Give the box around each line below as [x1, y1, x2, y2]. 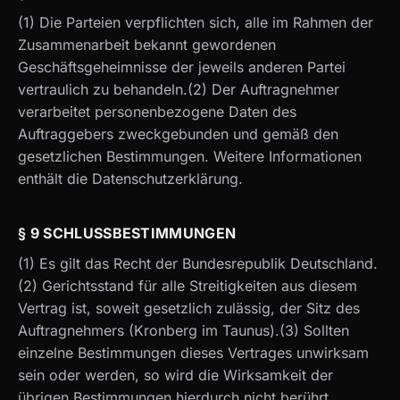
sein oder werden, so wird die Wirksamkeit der [18, 365, 333, 384]
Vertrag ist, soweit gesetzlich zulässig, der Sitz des [18, 298, 360, 317]
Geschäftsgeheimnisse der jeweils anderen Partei [18, 58, 346, 77]
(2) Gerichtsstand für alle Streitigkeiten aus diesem [18, 276, 357, 295]
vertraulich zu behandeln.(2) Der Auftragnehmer [18, 80, 339, 99]
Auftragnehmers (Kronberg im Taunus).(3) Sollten [18, 321, 349, 339]
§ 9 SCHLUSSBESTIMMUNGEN [18, 224, 237, 243]
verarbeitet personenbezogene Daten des [18, 103, 296, 121]
